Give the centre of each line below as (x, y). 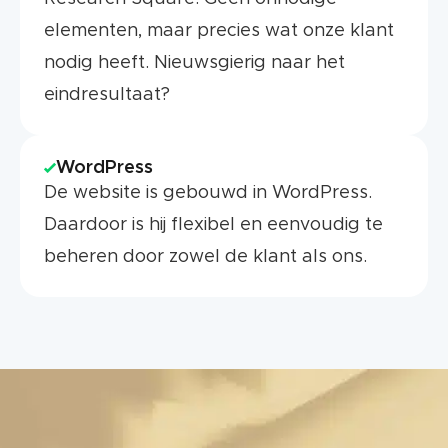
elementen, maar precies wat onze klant (219, 31)
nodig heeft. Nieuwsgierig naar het (194, 63)
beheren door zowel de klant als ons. (205, 257)
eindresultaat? (107, 95)
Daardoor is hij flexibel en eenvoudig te (213, 225)
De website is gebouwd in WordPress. (208, 193)
